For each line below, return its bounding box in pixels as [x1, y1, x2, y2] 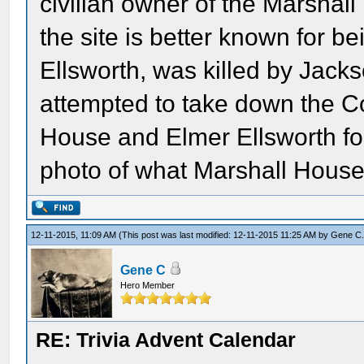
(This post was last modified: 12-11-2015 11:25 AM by [119, 230, 331, 240]
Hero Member [120, 280, 175, 290]
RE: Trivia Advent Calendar [36, 328, 297, 351]
